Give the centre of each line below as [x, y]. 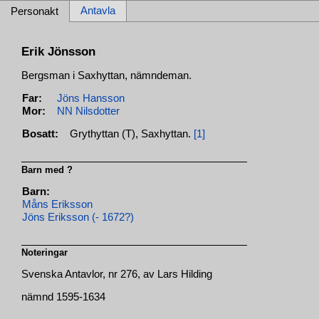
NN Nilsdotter [89, 111]
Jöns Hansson [91, 98]
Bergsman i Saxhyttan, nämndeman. [107, 75]
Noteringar [45, 253]
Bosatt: [41, 134]
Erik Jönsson [59, 52]
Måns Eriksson [58, 205]
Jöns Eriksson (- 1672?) [78, 218]
